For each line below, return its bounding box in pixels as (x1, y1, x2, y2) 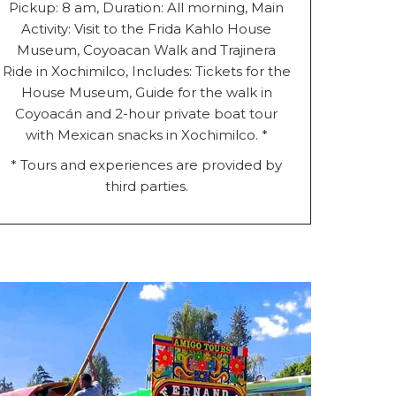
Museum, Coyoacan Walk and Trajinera (17, 41, 277, 58)
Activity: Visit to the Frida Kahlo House (21, 19, 272, 37)
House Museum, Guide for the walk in (20, 83, 272, 101)
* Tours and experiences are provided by (11, 156, 283, 173)
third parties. (104, 177, 188, 194)
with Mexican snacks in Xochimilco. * (25, 126, 268, 143)
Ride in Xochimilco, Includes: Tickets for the (2, 62, 291, 80)
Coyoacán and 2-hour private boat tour (15, 104, 278, 122)
